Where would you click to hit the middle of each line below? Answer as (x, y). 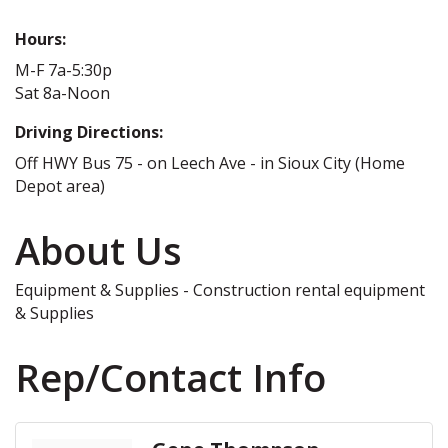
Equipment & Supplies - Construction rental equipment (220, 289)
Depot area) (60, 185)
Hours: (40, 38)
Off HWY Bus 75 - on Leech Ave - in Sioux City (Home (210, 162)
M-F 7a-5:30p (63, 69)
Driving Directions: (89, 131)
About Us (98, 249)
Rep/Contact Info (170, 376)
